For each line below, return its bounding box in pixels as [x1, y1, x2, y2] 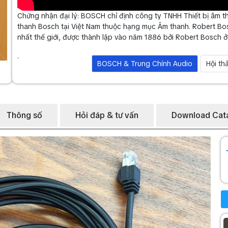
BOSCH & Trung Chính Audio [97, 59, 192, 68]
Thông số [7, 109, 42, 121]
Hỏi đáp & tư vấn [75, 109, 138, 121]
